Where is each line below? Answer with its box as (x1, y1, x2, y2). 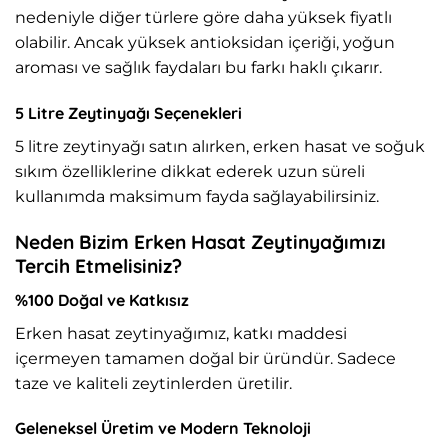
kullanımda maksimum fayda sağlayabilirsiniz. (15, 187, 379, 207)
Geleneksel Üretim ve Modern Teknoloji (15, 418, 311, 439)
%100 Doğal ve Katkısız (15, 289, 189, 310)
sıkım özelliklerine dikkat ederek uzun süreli (15, 162, 365, 182)
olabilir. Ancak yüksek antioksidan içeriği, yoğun (15, 33, 395, 53)
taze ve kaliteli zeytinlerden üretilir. (15, 373, 292, 393)
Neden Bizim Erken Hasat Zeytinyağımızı (15, 230, 386, 255)
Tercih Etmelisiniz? (15, 254, 182, 279)
